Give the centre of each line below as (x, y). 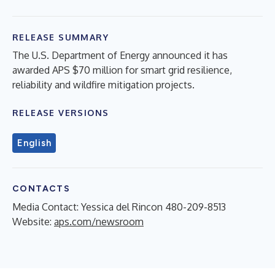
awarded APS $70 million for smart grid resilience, (122, 70)
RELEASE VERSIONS (61, 112)
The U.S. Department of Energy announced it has (120, 55)
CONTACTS (41, 188)
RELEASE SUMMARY (60, 37)
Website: (33, 221)
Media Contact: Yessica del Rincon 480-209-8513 (119, 207)
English (34, 143)
